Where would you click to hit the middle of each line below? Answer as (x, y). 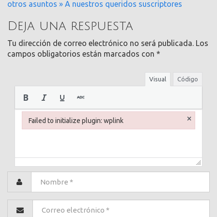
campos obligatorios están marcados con (82, 54)
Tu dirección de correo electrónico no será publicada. (101, 43)
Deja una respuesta (70, 26)
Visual (158, 79)
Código (188, 79)
